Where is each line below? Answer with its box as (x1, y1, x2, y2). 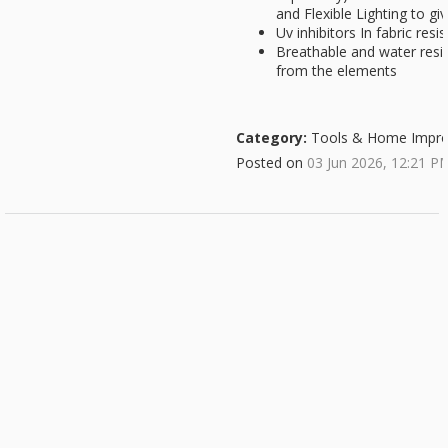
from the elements (276, 61, 397, 80)
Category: (236, 128, 307, 147)
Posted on (236, 153, 307, 172)
